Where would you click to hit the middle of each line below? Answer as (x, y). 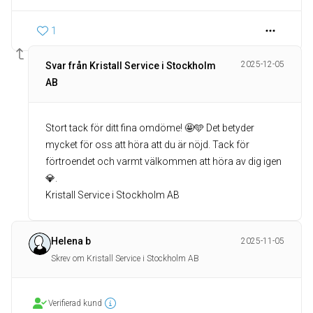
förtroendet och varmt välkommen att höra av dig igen (163, 161)
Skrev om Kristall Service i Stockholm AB (125, 259)
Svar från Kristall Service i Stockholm (131, 66)
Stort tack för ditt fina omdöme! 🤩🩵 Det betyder (150, 128)
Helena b (71, 241)
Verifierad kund (75, 303)
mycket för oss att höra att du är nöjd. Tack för (147, 145)
